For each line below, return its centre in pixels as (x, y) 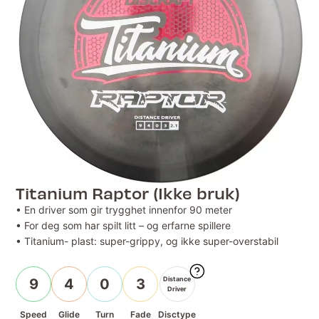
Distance (177, 279)
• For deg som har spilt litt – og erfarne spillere (124, 226)
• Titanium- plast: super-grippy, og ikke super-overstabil (147, 241)
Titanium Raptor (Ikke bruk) (128, 193)
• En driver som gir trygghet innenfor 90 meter (124, 210)
